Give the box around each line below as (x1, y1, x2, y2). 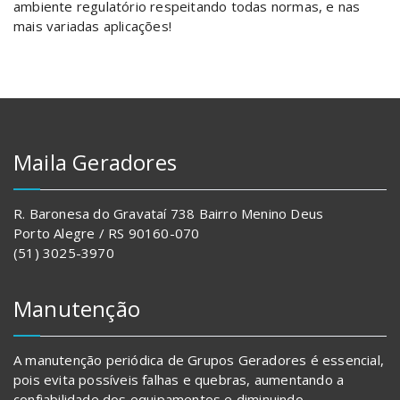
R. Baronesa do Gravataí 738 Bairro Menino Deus (13, 204, 324, 223)
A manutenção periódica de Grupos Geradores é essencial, (13, 351, 385, 370)
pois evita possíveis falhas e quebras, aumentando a (13, 371, 345, 389)
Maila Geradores (13, 147, 177, 178)
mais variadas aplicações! (13, 17, 171, 36)
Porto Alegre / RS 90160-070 (13, 224, 200, 243)
